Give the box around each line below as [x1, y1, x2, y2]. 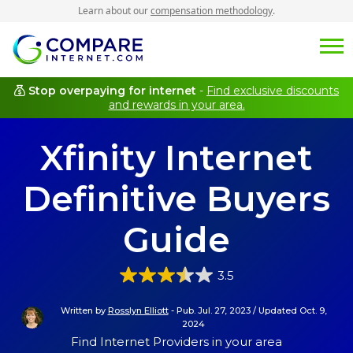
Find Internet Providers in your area [71, 334, 282, 350]
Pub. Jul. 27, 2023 [176, 305, 251, 317]
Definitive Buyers [23, 177, 330, 221]
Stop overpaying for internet [28, 84, 196, 98]
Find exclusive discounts [206, 84, 339, 98]
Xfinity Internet [40, 136, 313, 180]
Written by [60, 305, 108, 317]
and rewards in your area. [108, 98, 245, 113]
